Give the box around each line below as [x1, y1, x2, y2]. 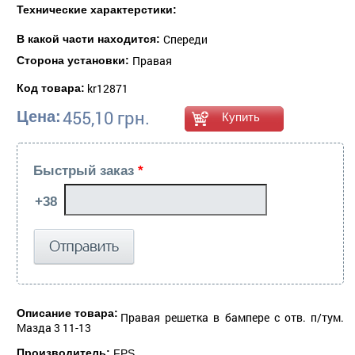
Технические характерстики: [17, 2, 177, 16]
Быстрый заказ [33, 162, 138, 178]
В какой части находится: [17, 32, 163, 45]
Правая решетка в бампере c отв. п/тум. [120, 309, 344, 325]
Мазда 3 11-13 [17, 319, 91, 335]
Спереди [163, 31, 208, 47]
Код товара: [17, 81, 85, 94]
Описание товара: [17, 306, 118, 319]
